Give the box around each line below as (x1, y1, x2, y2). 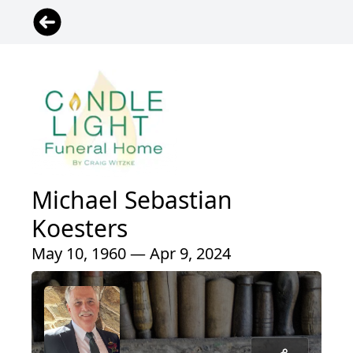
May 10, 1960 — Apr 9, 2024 (32, 243, 231, 265)
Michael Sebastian (32, 184, 232, 217)
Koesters (32, 212, 128, 245)
